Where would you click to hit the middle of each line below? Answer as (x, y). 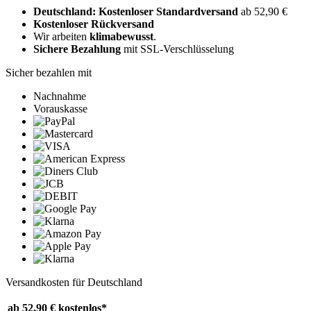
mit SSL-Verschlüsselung (177, 49)
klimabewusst (121, 37)
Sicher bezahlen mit (49, 73)
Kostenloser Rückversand (94, 24)
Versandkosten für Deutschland (74, 283)
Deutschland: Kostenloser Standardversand (137, 12)
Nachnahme (60, 96)
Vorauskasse (60, 109)
